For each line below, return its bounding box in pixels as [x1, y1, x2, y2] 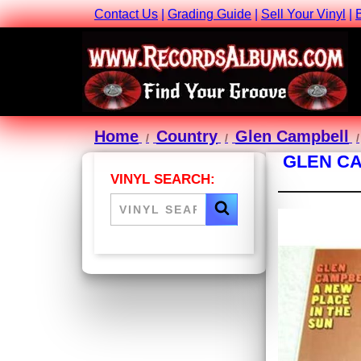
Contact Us [94, 7, 158, 22]
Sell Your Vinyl [261, 7, 346, 22]
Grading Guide [168, 7, 251, 22]
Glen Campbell [235, 127, 349, 146]
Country [156, 127, 218, 146]
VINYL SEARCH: [110, 172, 215, 188]
